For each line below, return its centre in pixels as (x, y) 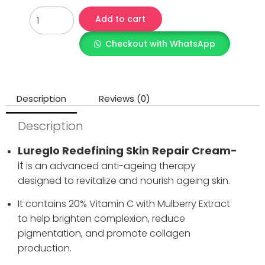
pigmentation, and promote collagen (104, 233)
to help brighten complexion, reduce (101, 218)
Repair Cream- (195, 151)
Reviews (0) (125, 99)
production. (45, 248)
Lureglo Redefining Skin (83, 151)
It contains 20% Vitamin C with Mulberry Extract (124, 203)
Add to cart (120, 19)
